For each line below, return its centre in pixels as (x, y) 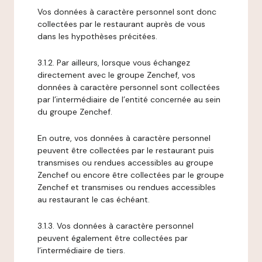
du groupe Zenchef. (75, 112)
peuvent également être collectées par (113, 238)
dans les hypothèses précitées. (97, 36)
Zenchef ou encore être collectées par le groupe (131, 175)
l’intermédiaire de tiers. (81, 250)
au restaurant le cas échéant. (94, 199)
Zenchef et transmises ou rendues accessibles (127, 187)
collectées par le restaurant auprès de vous (121, 24)
